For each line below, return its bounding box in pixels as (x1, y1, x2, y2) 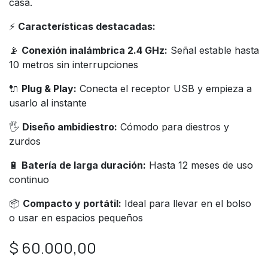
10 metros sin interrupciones (9, 58, 138, 71)
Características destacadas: (18, 20, 156, 32)
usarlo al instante (9, 96, 87, 109)
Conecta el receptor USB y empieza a (77, 82, 252, 95)
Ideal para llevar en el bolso (121, 197, 251, 209)
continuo (9, 173, 49, 185)
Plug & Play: (22, 82, 77, 95)
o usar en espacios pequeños (9, 211, 143, 224)
